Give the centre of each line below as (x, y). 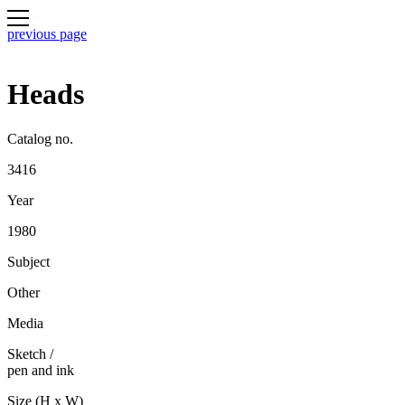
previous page (47, 33)
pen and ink (41, 370)
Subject (28, 261)
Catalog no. (40, 138)
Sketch (27, 353)
